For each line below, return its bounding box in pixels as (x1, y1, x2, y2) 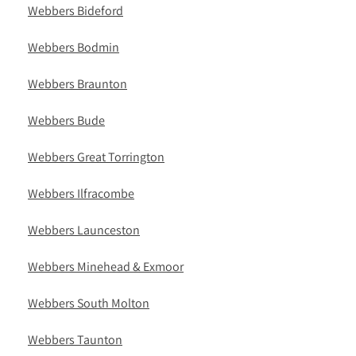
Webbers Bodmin (28, 39, 119, 55)
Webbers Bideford (28, 2, 123, 18)
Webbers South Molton (28, 295, 149, 311)
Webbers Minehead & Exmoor (28, 258, 184, 274)
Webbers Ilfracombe (28, 185, 134, 201)
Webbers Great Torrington (28, 149, 164, 164)
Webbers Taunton (28, 331, 122, 347)
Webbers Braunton (28, 75, 127, 91)
